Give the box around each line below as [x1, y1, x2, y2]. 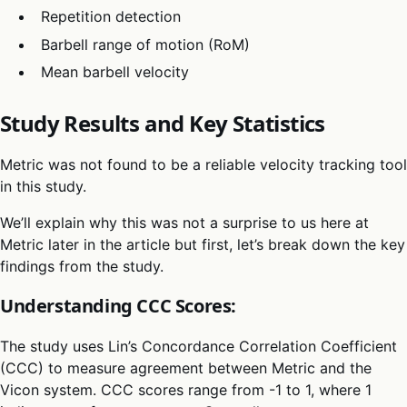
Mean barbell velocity [40, 63, 189, 82]
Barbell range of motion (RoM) [40, 35, 250, 54]
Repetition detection [40, 7, 181, 26]
